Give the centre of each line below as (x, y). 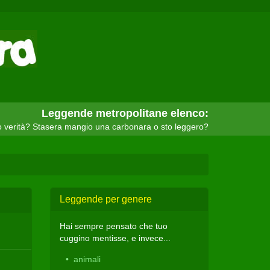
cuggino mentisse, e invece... (115, 238)
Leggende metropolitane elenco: (125, 113)
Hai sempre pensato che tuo (114, 226)
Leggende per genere (106, 199)
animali (87, 259)
